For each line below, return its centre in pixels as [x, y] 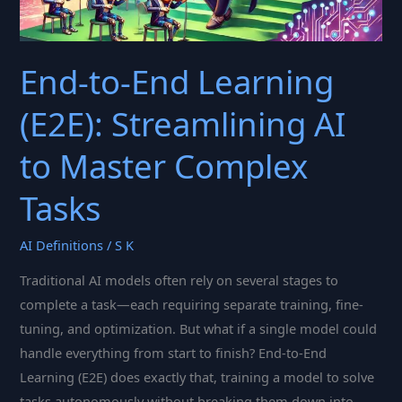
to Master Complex [164, 166]
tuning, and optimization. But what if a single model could [199, 328]
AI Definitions [62, 245]
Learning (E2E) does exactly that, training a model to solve [197, 376]
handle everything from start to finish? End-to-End [174, 352]
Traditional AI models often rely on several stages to [179, 280]
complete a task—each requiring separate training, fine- [192, 304]
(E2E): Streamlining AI [183, 124]
